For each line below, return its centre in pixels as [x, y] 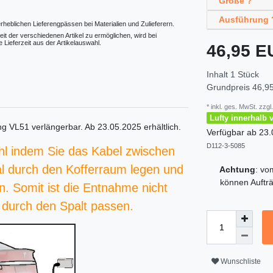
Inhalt [218, 74]
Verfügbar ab [233, 132]
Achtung [237, 170]
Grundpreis [229, 87]
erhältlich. [161, 127]
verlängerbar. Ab [63, 127]
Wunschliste [241, 261]
